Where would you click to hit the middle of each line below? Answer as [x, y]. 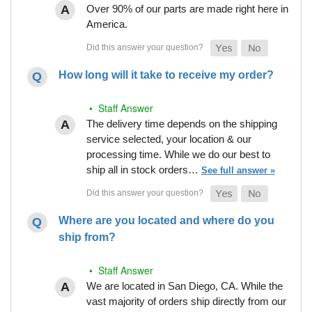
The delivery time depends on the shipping [181, 123]
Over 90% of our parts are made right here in [187, 8]
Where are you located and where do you [166, 220]
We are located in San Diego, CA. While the [184, 286]
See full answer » [238, 170]
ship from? [87, 237]
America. [107, 24]
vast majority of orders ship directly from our [186, 301]
